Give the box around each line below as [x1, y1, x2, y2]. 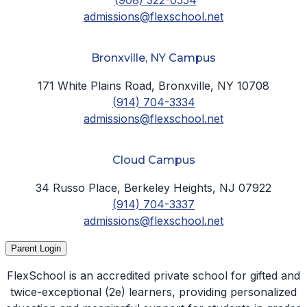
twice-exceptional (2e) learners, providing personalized [10, 285, 297, 299]
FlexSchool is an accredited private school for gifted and [7, 269, 300, 283]
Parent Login [11, 243, 61, 254]
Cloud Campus [112, 153, 195, 167]
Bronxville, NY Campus [91, 51, 216, 65]
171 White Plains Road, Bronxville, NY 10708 [38, 79, 269, 93]
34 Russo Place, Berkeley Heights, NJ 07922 [36, 181, 271, 195]
